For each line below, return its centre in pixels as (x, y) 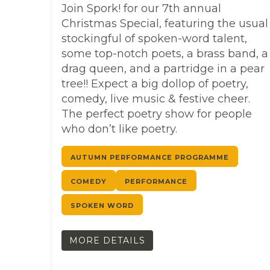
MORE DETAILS (107, 240)
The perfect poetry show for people (157, 114)
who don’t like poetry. (119, 129)
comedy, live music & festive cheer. (156, 99)
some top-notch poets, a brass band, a (165, 53)
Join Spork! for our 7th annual (141, 8)
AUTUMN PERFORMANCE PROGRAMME (150, 157)
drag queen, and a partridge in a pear (163, 68)
